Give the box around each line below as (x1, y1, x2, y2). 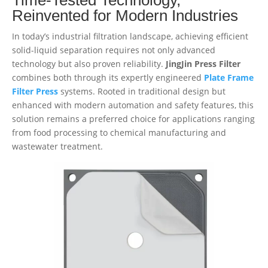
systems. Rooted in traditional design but (58, 85, 226, 97)
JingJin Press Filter (166, 57, 240, 69)
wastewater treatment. (12, 140, 103, 152)
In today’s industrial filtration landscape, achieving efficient (12, 30, 248, 42)
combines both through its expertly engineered (12, 71, 204, 83)
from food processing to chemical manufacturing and (12, 126, 226, 138)
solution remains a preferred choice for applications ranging (12, 112, 255, 124)
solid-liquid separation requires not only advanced (12, 44, 215, 56)
